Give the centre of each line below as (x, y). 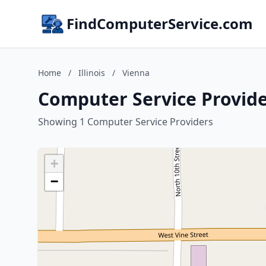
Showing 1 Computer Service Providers (126, 122)
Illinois (92, 73)
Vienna (136, 73)
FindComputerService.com (160, 23)
